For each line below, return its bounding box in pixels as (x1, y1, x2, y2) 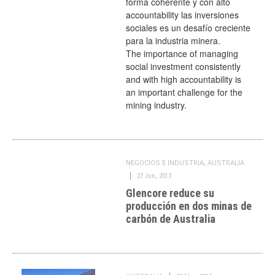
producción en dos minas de (126, 199, 252, 212)
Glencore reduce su (126, 187, 215, 199)
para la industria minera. (126, 34, 221, 47)
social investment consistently (126, 60, 241, 72)
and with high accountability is (126, 73, 242, 85)
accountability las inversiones (126, 9, 239, 21)
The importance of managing (126, 47, 239, 60)
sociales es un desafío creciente (126, 21, 251, 34)
